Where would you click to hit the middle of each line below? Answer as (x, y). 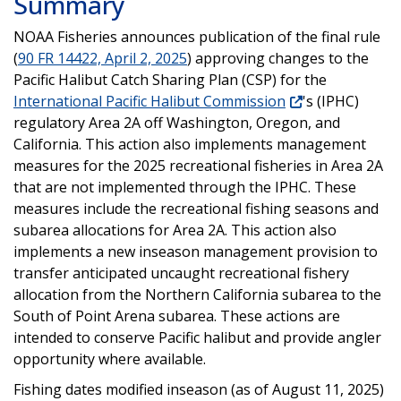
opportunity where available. (110, 358)
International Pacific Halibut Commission (149, 101)
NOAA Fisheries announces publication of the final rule (197, 36)
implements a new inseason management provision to (196, 251)
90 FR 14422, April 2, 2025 (102, 58)
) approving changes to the (278, 58)
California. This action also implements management (190, 144)
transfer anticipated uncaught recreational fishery (181, 273)
